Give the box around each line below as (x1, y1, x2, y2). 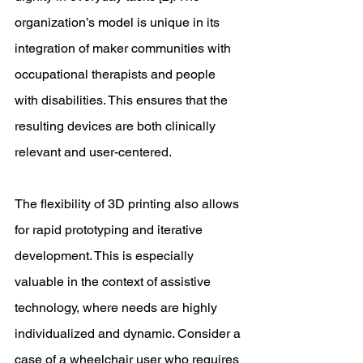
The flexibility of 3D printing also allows (15, 196, 242, 211)
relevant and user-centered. (15, 144, 175, 160)
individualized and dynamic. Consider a (15, 326, 244, 341)
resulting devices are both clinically (15, 118, 219, 134)
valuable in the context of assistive (15, 274, 214, 289)
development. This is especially (15, 248, 197, 263)
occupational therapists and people (15, 66, 219, 82)
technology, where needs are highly (15, 300, 220, 315)
